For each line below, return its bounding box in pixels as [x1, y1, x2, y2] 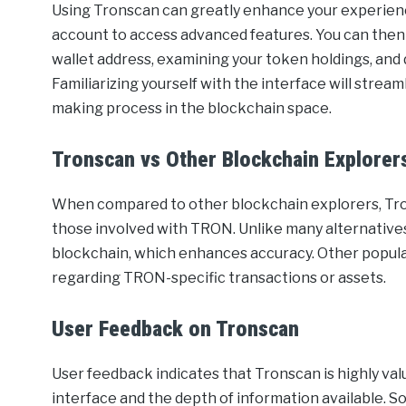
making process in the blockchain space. [52, 100, 333, 118]
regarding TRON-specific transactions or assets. [52, 269, 387, 287]
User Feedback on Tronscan [52, 316, 300, 343]
